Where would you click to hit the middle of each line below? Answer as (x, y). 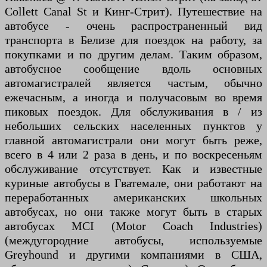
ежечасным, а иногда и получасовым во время (133, 97)
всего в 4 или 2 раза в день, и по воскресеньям (133, 154)
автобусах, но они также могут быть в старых (133, 211)
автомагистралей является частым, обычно (133, 83)
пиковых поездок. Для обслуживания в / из (133, 111)
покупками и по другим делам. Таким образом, (133, 54)
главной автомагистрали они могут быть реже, (133, 140)
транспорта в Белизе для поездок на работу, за (133, 40)
